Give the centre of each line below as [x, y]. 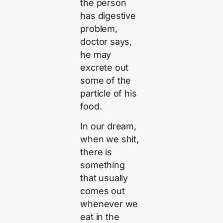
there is [96, 152]
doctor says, [106, 41]
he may [96, 54]
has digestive [108, 15]
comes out [103, 191]
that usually [104, 178]
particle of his [109, 93]
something [103, 165]
